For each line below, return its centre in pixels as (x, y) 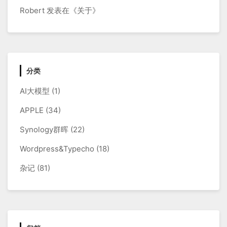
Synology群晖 (44, 130)
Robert (32, 11)
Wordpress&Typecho (57, 149)
